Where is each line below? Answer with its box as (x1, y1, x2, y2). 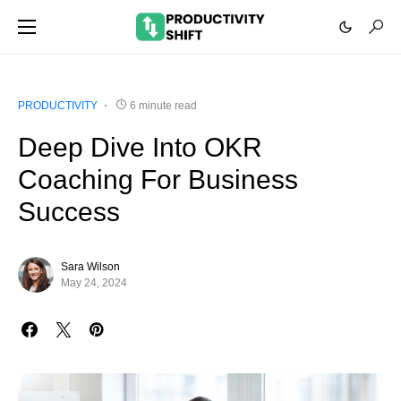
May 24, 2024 (61, 277, 127, 289)
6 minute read (130, 99, 197, 112)
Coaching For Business (18, 165, 298, 194)
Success (18, 197, 120, 226)
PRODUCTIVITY (18, 99, 98, 112)
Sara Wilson (61, 260, 120, 273)
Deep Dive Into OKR (18, 132, 262, 162)
